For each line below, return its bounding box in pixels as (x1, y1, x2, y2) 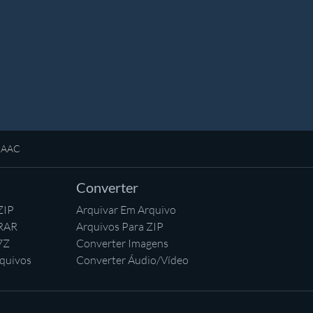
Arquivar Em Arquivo (76, 202, 176, 217)
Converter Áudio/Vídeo (76, 252, 189, 267)
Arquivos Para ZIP (76, 219, 163, 233)
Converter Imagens (76, 235, 168, 250)
